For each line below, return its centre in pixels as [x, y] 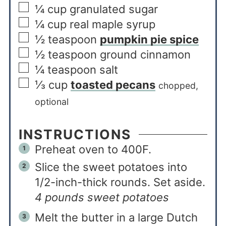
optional [51, 101]
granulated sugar [114, 9]
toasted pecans [113, 84]
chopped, [178, 85]
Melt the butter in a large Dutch [116, 217]
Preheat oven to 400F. [93, 149]
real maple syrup [112, 24]
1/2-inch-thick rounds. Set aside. [120, 182]
